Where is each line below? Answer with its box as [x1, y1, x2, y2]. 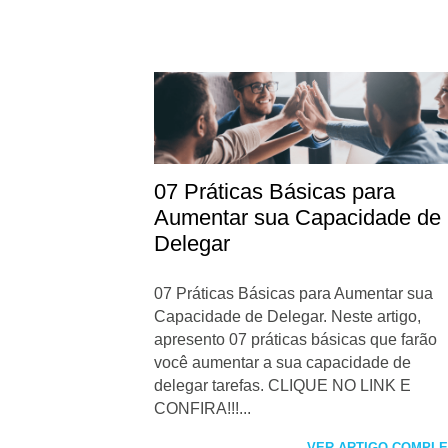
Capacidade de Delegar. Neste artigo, [154, 308, 422, 326]
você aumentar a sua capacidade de [154, 354, 412, 372]
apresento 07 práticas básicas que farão [154, 331, 438, 349]
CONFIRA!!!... [154, 400, 252, 418]
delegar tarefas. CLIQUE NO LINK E [154, 377, 412, 395]
